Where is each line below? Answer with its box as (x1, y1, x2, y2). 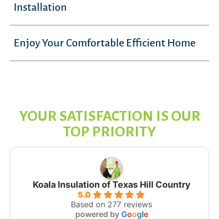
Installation (14, 1, 67, 13)
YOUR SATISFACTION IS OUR (19, 108, 200, 124)
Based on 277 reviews (71, 199, 152, 209)
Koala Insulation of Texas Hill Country (32, 179, 191, 190)
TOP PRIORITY (63, 124, 156, 139)
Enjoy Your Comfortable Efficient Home (14, 37, 196, 49)
